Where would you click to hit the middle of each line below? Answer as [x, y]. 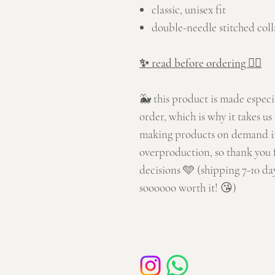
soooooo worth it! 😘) [188, 188]
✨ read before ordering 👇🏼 [200, 63]
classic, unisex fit [189, 10]
